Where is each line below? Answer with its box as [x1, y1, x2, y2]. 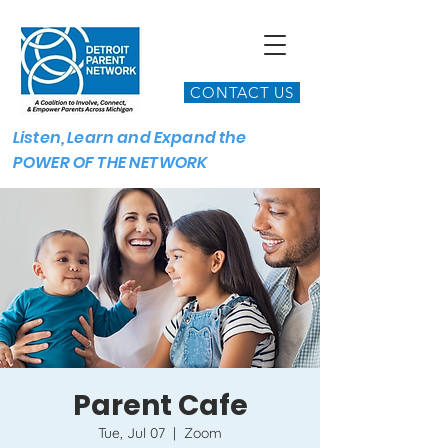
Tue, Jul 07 [98, 424, 165, 442]
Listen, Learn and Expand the [13, 126, 247, 149]
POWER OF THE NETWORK [13, 151, 208, 174]
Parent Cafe [72, 386, 248, 425]
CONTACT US [190, 83, 294, 102]
